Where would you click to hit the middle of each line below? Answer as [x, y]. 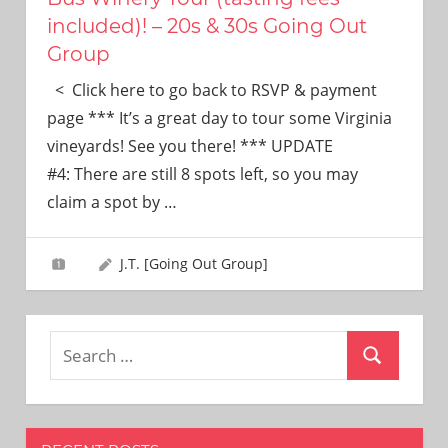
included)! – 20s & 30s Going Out [206, 25]
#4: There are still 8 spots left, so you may [202, 173]
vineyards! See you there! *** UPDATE [189, 145]
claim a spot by [105, 201]
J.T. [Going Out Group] [193, 263]
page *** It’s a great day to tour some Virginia [219, 117]
